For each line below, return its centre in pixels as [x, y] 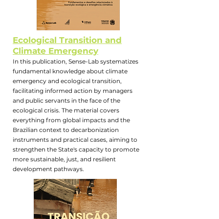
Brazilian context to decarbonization [66, 130]
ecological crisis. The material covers [66, 110]
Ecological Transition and [67, 40]
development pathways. [48, 169]
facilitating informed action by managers [73, 91]
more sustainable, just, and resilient [64, 159]
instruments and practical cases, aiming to [75, 140]
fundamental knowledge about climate [70, 71]
